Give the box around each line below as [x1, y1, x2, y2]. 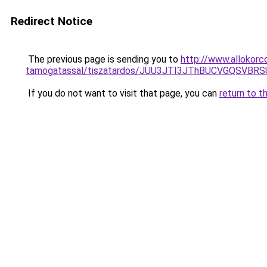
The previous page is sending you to [26, 54, 181, 65]
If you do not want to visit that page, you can [26, 88, 219, 99]
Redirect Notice [11, 14, 92, 28]
